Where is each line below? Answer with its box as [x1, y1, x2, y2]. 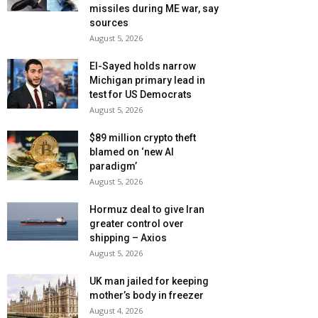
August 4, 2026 [89, 305, 143, 317]
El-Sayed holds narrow [89, 60, 196, 72]
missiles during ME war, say [89, 3, 219, 15]
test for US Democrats [89, 89, 192, 101]
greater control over [89, 218, 184, 230]
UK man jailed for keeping [89, 275, 209, 287]
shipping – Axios [89, 232, 167, 244]
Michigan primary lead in [89, 75, 205, 87]
